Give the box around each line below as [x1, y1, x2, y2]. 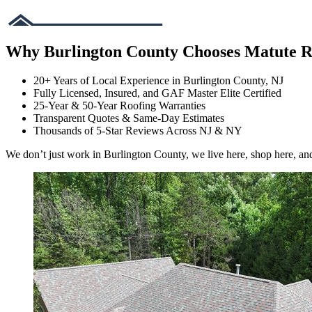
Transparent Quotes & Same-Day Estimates [33, 112, 224, 125]
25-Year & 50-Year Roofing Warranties [33, 100, 205, 112]
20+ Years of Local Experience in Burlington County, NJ [33, 75, 283, 87]
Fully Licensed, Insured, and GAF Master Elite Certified [33, 87, 281, 100]
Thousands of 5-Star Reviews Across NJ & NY [33, 125, 242, 137]
